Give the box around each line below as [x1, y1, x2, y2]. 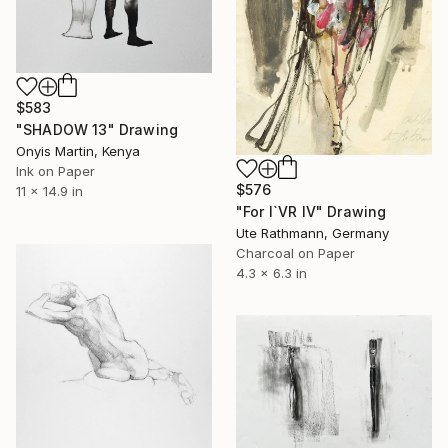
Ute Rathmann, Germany [236, 224, 389, 241]
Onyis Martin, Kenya [16, 142, 140, 159]
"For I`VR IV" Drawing [236, 202, 387, 220]
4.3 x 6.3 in [236, 264, 307, 281]
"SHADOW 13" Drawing [16, 120, 179, 138]
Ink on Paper [16, 162, 95, 179]
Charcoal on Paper [236, 244, 355, 261]
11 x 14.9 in [16, 182, 83, 199]
